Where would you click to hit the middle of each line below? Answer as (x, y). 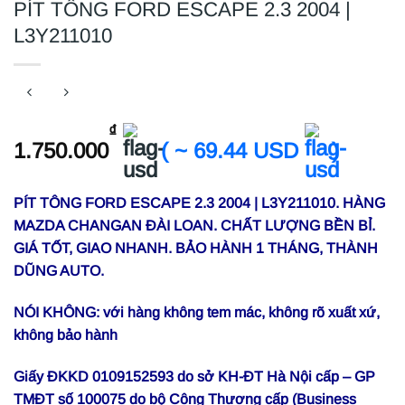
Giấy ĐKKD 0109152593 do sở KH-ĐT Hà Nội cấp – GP (194, 376)
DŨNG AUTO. (59, 271)
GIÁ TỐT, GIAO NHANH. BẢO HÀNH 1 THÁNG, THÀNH (196, 249)
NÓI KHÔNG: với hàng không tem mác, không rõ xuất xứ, (197, 313)
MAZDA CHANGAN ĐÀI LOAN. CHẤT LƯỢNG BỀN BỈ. (194, 226)
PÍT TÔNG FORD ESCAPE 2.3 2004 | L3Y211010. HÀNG (199, 203)
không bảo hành (66, 335)
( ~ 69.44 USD (233, 150)
